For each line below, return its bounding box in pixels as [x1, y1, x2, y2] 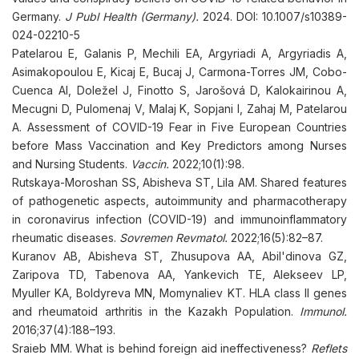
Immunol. [300, 305, 347, 318]
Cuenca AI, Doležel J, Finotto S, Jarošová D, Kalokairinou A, [12, 83, 347, 97]
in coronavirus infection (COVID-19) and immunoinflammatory [12, 212, 347, 226]
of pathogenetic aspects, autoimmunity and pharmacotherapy [12, 194, 347, 208]
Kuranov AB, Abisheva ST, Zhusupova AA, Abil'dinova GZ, [12, 249, 347, 263]
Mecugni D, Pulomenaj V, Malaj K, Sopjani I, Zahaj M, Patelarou [12, 102, 347, 115]
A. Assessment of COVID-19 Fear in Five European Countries [12, 120, 347, 134]
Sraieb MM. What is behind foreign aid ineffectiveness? [12, 341, 311, 355]
